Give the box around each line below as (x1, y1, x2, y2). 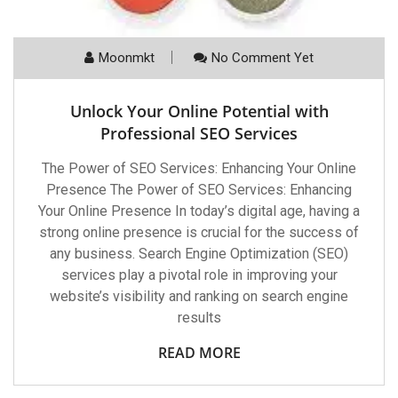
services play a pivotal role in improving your (60, 267, 338, 284)
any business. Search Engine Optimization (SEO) (50, 245, 348, 263)
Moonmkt (99, 50, 155, 67)
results (177, 309, 221, 327)
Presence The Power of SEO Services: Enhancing (46, 181, 352, 199)
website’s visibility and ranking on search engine (50, 288, 348, 306)
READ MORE (157, 343, 241, 363)
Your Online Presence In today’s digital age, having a (38, 203, 360, 220)
